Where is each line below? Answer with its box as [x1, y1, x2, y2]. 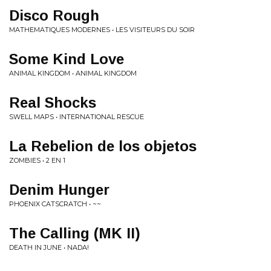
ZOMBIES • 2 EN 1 [9, 156, 65, 165]
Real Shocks [9, 94, 96, 111]
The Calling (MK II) [9, 225, 140, 241]
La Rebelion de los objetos [9, 138, 197, 154]
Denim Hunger [9, 181, 109, 198]
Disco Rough [9, 7, 99, 24]
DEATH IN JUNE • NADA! [9, 243, 89, 252]
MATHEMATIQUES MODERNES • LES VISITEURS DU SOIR [9, 25, 195, 34]
